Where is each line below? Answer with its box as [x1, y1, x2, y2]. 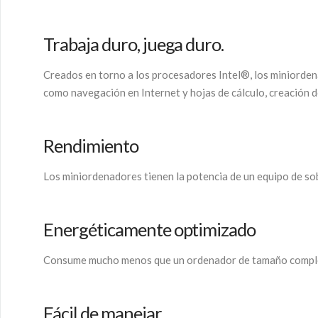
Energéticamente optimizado [43, 218, 256, 240]
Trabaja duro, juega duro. [43, 33, 224, 55]
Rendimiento [43, 134, 138, 156]
